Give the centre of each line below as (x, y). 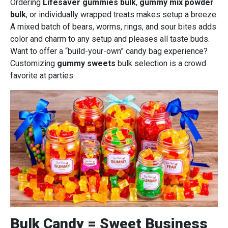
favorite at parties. (42, 76)
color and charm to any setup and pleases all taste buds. (110, 39)
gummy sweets (86, 64)
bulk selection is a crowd (161, 64)
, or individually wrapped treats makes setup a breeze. (122, 15)
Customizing (34, 64)
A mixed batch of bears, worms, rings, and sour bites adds (113, 27)
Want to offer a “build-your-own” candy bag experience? (109, 51)
